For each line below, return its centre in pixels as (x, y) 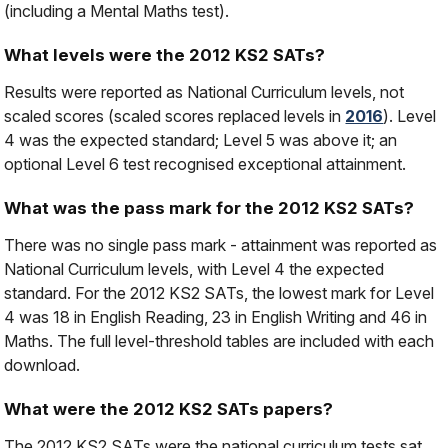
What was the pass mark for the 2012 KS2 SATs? (209, 208)
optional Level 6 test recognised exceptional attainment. (205, 164)
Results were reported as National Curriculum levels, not (204, 92)
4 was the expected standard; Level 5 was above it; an (201, 140)
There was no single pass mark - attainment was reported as (221, 245)
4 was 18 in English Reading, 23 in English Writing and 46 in (216, 317)
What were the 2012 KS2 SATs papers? (169, 409)
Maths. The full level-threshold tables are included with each (219, 341)
